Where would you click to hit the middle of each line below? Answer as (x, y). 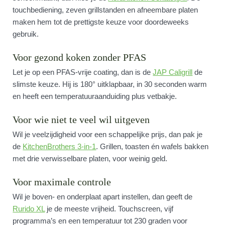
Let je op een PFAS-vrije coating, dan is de (83, 72)
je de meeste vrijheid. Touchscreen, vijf (109, 209)
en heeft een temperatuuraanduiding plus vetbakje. (95, 96)
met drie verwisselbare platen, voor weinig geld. (90, 158)
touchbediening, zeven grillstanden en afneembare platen (105, 10)
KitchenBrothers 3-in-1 (60, 146)
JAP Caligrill (173, 72)
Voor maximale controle (62, 182)
